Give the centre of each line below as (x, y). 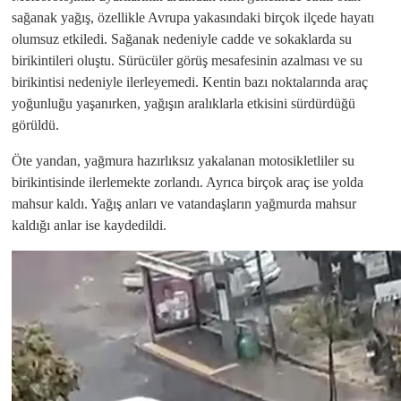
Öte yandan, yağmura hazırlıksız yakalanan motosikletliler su (183, 161)
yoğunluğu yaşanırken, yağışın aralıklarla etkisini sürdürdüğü (183, 103)
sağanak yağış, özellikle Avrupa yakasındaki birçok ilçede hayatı (193, 17)
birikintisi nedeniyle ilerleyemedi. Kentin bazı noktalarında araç (190, 82)
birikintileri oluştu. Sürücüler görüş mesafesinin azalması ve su (187, 60)
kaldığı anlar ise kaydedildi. (89, 225)
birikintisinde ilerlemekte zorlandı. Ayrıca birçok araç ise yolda (188, 182)
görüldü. (35, 125)
